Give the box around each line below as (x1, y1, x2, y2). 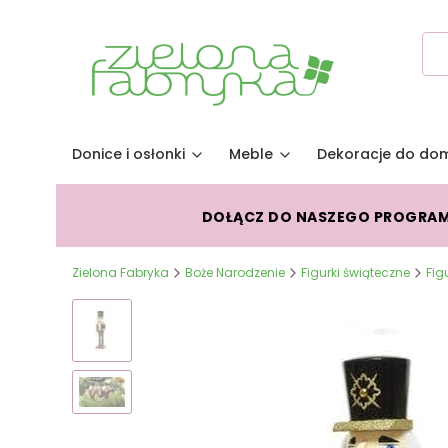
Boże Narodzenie (185, 264, 285, 281)
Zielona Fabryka (72, 264, 169, 281)
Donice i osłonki (72, 144, 185, 164)
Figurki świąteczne (301, 264, 410, 281)
